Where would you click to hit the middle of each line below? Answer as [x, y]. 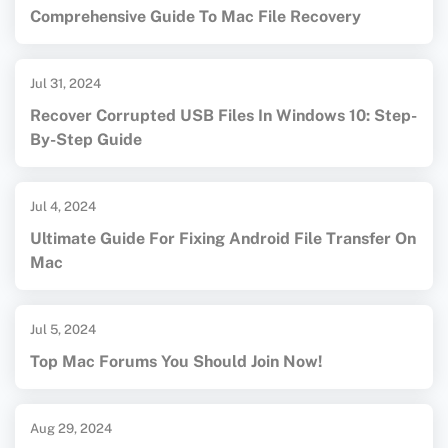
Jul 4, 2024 [63, 207]
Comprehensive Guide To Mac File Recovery [195, 17]
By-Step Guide [86, 140]
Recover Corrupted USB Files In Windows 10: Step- [223, 116]
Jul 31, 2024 [65, 84]
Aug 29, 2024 [71, 429]
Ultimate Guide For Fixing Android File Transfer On [223, 239]
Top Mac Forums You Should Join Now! [176, 362]
